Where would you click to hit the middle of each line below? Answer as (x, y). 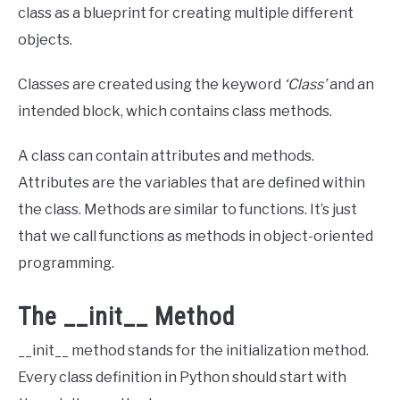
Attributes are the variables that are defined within (192, 183)
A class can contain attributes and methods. (166, 156)
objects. (46, 40)
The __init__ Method (126, 316)
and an (350, 85)
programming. (66, 263)
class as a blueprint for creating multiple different (186, 13)
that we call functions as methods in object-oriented (196, 237)
